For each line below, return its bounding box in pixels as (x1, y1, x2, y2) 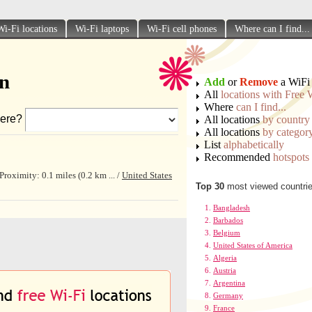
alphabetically (224, 139, 284, 150)
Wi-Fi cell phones (147, 24, 217, 34)
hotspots (273, 151, 309, 163)
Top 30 (196, 181, 224, 192)
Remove (240, 76, 278, 88)
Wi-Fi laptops (75, 24, 129, 34)
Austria (213, 266, 236, 274)
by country (263, 114, 310, 125)
